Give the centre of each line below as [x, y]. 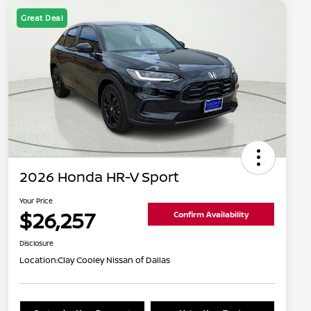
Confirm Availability [211, 214]
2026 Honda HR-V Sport [99, 177]
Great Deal [42, 18]
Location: [39, 260]
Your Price [36, 201]
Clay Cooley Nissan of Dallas [114, 260]
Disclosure [36, 243]
